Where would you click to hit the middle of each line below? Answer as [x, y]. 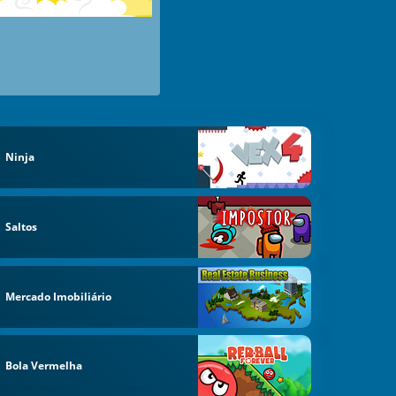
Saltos [22, 226]
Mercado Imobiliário [59, 296]
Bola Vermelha [44, 366]
